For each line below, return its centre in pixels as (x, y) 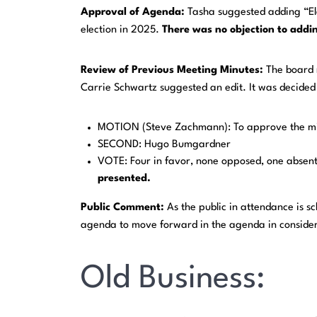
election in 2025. (122, 30)
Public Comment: (124, 208)
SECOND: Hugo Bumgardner (165, 145)
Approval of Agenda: (134, 13)
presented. (125, 179)
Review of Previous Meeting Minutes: (174, 71)
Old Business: (173, 279)
